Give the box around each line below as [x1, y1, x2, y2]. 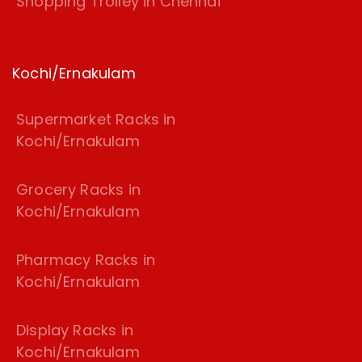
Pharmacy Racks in [16, 250, 156, 271]
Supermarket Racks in [16, 109, 176, 130]
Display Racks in [16, 320, 133, 341]
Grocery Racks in [16, 179, 141, 200]
